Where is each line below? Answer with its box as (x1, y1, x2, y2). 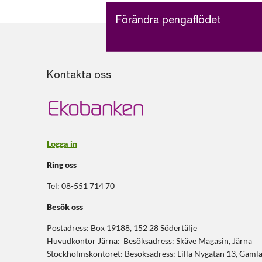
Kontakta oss (47, 71, 111, 82)
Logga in (47, 139, 77, 149)
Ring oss (47, 160, 77, 170)
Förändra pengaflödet (116, 16, 221, 27)
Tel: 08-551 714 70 (47, 181, 116, 191)
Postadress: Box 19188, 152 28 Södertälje (47, 223, 197, 233)
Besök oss (47, 202, 83, 212)
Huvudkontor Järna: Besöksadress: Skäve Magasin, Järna (47, 236, 252, 246)
